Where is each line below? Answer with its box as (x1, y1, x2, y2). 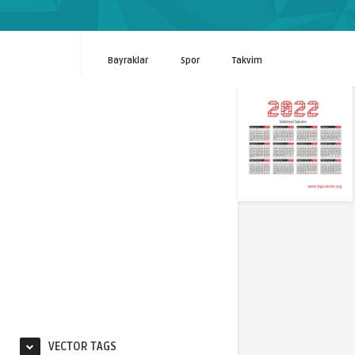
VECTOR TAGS (48, 340, 116, 353)
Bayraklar (108, 55, 148, 66)
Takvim (232, 55, 262, 66)
